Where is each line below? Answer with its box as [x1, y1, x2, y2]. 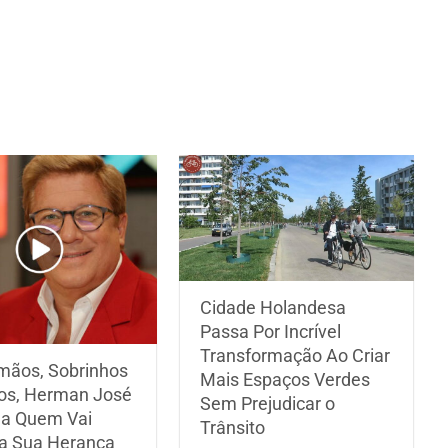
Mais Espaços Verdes [200, 369, 371, 391]
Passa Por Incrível [200, 321, 342, 343]
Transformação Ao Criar [200, 345, 391, 367]
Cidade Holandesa [200, 297, 347, 319]
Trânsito [200, 417, 266, 439]
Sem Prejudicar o [200, 393, 336, 415]
